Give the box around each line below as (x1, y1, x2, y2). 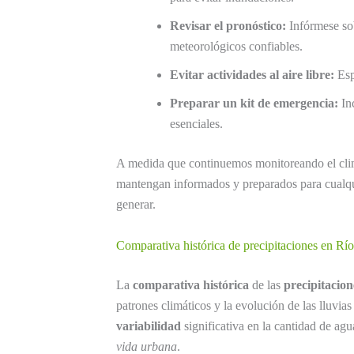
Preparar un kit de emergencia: (170, 96, 338, 111)
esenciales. (170, 117, 223, 131)
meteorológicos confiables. (170, 40, 303, 54)
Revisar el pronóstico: (170, 19, 286, 33)
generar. (116, 198, 156, 212)
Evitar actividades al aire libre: (170, 68, 334, 82)
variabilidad (116, 318, 181, 333)
